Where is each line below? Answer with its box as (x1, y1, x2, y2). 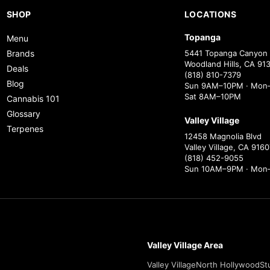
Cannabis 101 (6, 93, 60, 104)
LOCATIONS (184, 9, 237, 20)
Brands (6, 48, 34, 59)
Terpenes (6, 124, 43, 134)
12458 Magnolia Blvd (184, 131, 262, 142)
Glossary (6, 108, 40, 119)
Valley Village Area (147, 240, 223, 251)
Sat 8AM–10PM (184, 92, 241, 102)
